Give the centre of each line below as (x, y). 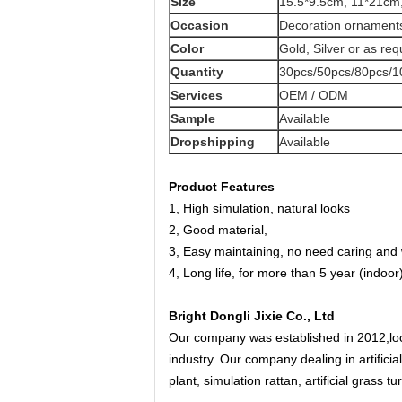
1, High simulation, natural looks (259, 208)
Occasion (200, 25)
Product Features (222, 187)
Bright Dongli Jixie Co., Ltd (252, 316)
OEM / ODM (314, 95)
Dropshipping (213, 142)
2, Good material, (220, 230)
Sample (193, 118)
